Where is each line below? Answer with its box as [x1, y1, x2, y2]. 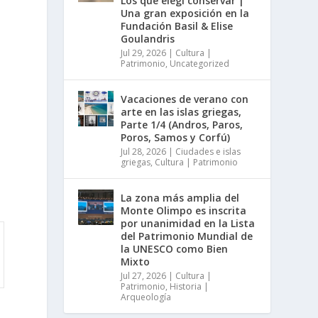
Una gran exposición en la [121, 6, 250, 21]
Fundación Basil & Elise [121, 19, 234, 33]
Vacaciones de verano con [121, 92, 249, 106]
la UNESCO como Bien [121, 242, 229, 256]
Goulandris [121, 32, 175, 46]
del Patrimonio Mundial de [121, 229, 253, 243]
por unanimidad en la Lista [121, 216, 256, 231]
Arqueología [121, 291, 172, 304]
